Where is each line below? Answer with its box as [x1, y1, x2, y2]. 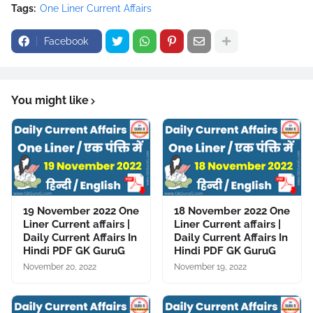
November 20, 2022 [23, 262, 96, 272]
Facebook [44, 36, 88, 47]
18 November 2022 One [174, 205, 290, 217]
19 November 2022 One [23, 205, 139, 217]
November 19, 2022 [174, 262, 247, 272]
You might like [11, 94, 89, 107]
